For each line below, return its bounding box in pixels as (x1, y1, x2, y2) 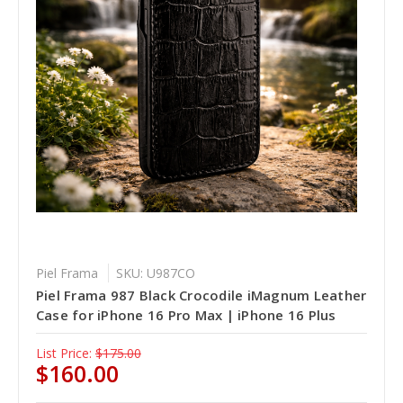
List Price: (35, 344, 92, 362)
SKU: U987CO (115, 264, 195, 282)
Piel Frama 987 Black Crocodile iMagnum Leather (35, 285, 367, 304)
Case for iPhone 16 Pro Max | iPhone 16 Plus (35, 305, 336, 324)
